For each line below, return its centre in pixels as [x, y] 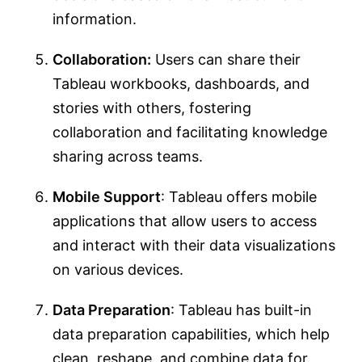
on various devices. [118, 270]
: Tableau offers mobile [239, 197]
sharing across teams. [128, 157]
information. [95, 19]
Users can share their [226, 60]
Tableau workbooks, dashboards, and [181, 84]
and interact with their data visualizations [194, 246]
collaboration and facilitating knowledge [190, 133]
